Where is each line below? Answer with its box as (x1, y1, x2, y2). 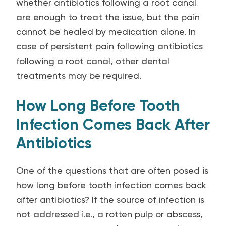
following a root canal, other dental (16, 55, 169, 66)
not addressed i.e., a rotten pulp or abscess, (16, 209, 203, 219)
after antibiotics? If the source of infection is (16, 194, 204, 205)
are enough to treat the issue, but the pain (16, 12, 200, 22)
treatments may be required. (16, 70, 141, 81)
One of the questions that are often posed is (16, 165, 208, 176)
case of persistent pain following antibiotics (16, 41, 203, 51)
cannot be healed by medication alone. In (16, 26, 196, 37)
